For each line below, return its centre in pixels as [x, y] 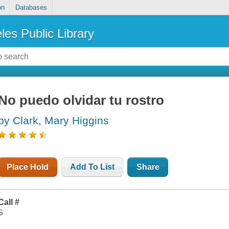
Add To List [93, 167]
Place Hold [28, 167]
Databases [31, 8]
